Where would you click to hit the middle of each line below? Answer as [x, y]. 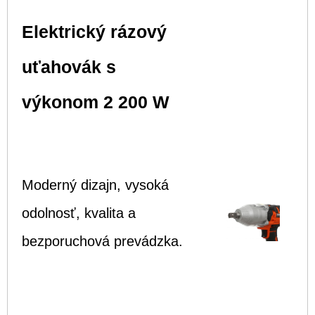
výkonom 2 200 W [96, 102]
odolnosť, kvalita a [79, 213]
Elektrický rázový [94, 32]
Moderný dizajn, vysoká [95, 185]
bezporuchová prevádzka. [102, 241]
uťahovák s [69, 67]
